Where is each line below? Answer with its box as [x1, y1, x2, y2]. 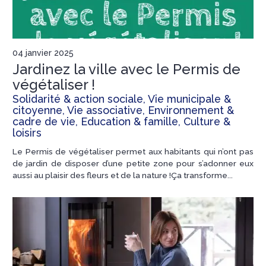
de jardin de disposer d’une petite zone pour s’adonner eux [12, 158, 254, 168]
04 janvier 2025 [12, 47, 74, 58]
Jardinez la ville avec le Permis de [12, 61, 240, 78]
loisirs [12, 126, 42, 139]
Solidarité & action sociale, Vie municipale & [12, 92, 231, 105]
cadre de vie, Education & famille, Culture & [12, 115, 230, 128]
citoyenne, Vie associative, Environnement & [12, 103, 234, 116]
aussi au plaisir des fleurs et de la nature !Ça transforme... [12, 170, 233, 180]
